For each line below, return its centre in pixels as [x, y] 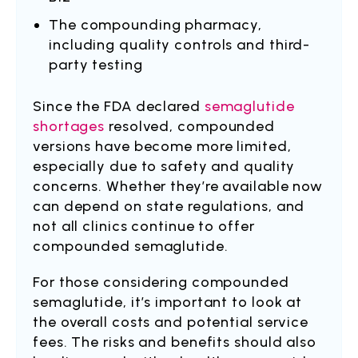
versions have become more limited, [162, 146]
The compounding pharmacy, [155, 25]
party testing [96, 65]
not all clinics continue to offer [144, 226]
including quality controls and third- [180, 45]
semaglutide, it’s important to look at [168, 302]
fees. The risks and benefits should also [175, 342]
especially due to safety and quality [164, 166]
